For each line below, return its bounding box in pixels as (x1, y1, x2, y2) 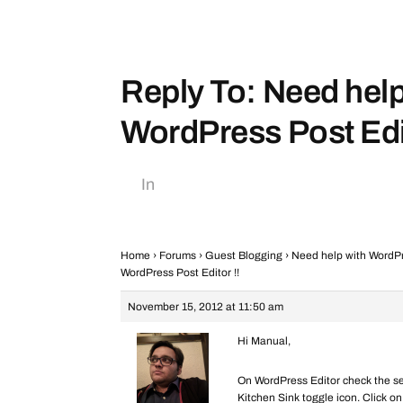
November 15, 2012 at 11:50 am (128, 300, 283, 313)
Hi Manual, (237, 335, 291, 347)
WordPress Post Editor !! (121, 266, 239, 279)
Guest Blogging (205, 249, 282, 262)
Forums (159, 249, 196, 262)
